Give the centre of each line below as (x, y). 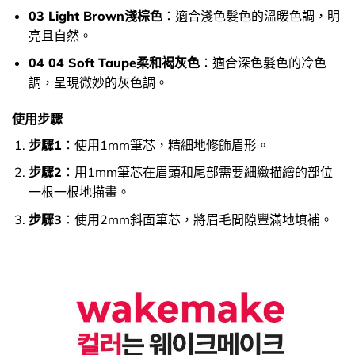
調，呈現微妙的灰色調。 (98, 83)
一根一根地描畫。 (79, 192)
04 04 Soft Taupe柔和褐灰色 (114, 63)
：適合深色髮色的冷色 (263, 63)
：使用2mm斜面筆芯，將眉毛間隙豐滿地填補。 (197, 220)
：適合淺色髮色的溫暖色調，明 (251, 15)
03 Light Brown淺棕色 (95, 15)
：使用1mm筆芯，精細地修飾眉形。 (165, 145)
